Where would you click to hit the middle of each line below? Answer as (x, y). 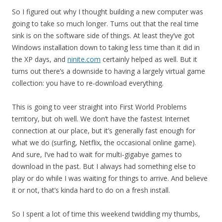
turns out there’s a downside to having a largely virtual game (109, 71)
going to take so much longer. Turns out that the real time (105, 24)
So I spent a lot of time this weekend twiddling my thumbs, (106, 214)
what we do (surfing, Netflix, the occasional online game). (104, 142)
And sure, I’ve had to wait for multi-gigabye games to (97, 154)
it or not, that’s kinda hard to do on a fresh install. (91, 190)
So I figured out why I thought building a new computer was (108, 12)
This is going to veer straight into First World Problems (99, 107)
